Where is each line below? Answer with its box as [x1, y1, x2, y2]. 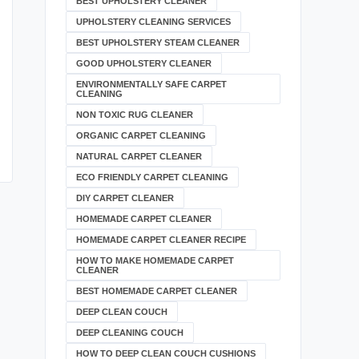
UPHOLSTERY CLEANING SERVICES [76, 17, 231, 26]
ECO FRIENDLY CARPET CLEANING [76, 172, 228, 182]
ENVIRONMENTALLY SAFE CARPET [76, 79, 227, 89]
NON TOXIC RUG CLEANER [76, 110, 193, 119]
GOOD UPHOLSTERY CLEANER [76, 58, 212, 68]
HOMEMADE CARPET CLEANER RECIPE [76, 235, 246, 244]
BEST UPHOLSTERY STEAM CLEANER [76, 38, 240, 47]
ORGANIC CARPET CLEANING [76, 131, 206, 140]
